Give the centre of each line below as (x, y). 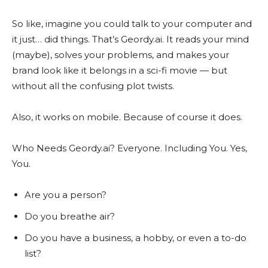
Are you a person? (66, 195)
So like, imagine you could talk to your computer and (132, 24)
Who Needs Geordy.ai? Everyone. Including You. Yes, (130, 148)
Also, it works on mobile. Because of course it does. (127, 117)
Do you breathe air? (70, 216)
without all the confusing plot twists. (93, 86)
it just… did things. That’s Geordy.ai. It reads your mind (130, 39)
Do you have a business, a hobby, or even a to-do (135, 238)
